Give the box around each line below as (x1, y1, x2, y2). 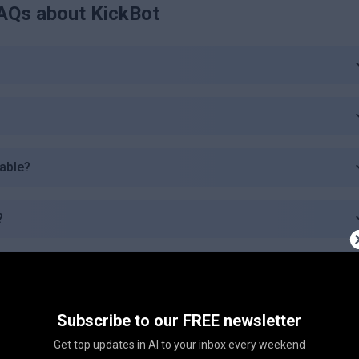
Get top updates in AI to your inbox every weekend (53, 338, 305, 351)
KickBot (90, 2, 159, 25)
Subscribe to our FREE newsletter (57, 311, 302, 330)
